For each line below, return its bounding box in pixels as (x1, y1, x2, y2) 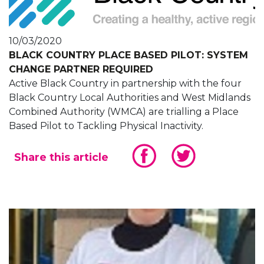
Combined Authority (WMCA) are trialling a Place (9, 106, 239, 118)
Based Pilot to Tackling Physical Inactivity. (9, 120, 203, 132)
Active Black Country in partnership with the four (9, 78, 242, 90)
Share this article (14, 151, 108, 164)
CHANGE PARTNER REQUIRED (9, 64, 153, 75)
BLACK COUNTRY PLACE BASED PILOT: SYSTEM (9, 49, 248, 61)
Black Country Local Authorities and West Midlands (9, 92, 250, 104)
